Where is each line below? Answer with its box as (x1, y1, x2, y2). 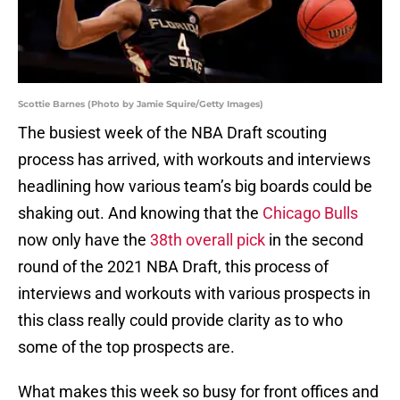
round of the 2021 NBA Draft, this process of (18, 257, 329, 277)
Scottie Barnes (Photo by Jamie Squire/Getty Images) (18, 98, 263, 111)
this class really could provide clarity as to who (18, 311, 343, 330)
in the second (265, 230, 363, 250)
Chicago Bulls (262, 204, 358, 223)
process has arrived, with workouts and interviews (18, 150, 371, 170)
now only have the (18, 230, 150, 250)
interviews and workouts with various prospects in (18, 284, 371, 304)
